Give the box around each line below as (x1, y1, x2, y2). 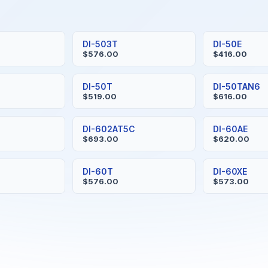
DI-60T (82, 166, 113, 176)
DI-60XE (213, 166, 248, 176)
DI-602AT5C (82, 124, 135, 134)
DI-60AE (213, 124, 248, 134)
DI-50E (213, 39, 242, 49)
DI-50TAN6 (213, 81, 261, 92)
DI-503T (82, 39, 118, 49)
